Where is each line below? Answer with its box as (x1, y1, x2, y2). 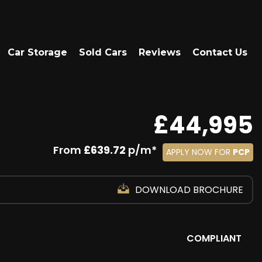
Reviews (139, 47, 181, 58)
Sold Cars (79, 47, 127, 58)
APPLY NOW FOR (166, 146, 233, 158)
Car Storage (8, 47, 67, 58)
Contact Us (192, 47, 247, 58)
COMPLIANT (187, 232, 242, 245)
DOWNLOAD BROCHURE (135, 183, 243, 196)
